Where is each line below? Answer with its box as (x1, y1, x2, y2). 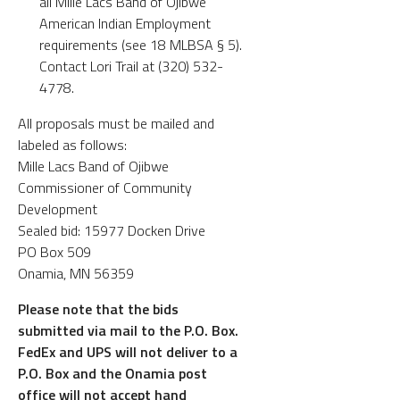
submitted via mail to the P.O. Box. (18, 319, 238, 341)
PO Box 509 (18, 240, 91, 262)
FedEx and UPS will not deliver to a (18, 340, 237, 362)
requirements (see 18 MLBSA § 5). (39, 33, 242, 55)
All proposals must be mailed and (18, 112, 214, 134)
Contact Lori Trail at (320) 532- (39, 54, 223, 77)
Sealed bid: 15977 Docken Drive (18, 219, 205, 241)
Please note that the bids (18, 297, 179, 320)
